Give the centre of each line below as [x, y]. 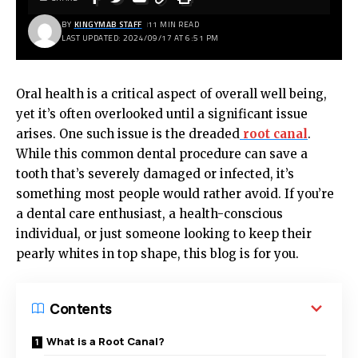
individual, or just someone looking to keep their [164, 234]
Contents [81, 308]
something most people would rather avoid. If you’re [175, 194]
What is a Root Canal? [105, 341]
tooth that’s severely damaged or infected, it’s [155, 174]
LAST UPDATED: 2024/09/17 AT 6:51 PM [140, 38]
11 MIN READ [173, 24]
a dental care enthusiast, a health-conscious [149, 214]
